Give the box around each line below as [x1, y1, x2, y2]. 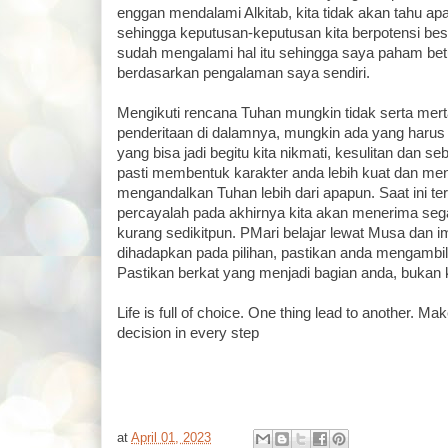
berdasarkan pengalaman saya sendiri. [117, 65, 370, 81]
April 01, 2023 [131, 430, 211, 446]
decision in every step [117, 325, 259, 341]
